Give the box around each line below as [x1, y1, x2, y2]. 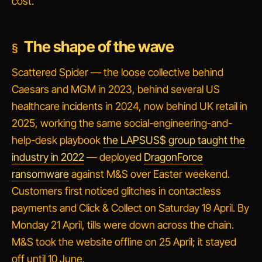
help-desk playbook [12, 134, 103, 146]
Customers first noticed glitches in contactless [12, 185, 221, 197]
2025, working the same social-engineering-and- [12, 117, 232, 129]
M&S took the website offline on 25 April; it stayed [12, 236, 236, 248]
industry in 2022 [12, 151, 84, 163]
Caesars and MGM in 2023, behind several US [12, 83, 220, 95]
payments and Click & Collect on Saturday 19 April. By [12, 202, 249, 214]
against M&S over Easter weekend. [69, 168, 230, 180]
